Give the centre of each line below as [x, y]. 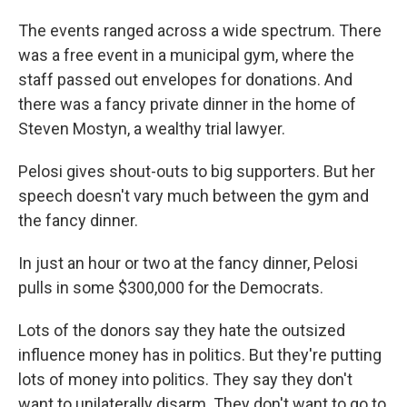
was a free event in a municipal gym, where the [186, 55]
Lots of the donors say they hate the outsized [182, 330]
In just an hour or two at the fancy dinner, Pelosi [188, 263]
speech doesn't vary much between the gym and [194, 196]
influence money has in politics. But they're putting [200, 355]
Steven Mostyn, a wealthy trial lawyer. [152, 129]
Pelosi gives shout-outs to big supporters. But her [197, 171]
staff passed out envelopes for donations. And [185, 79]
